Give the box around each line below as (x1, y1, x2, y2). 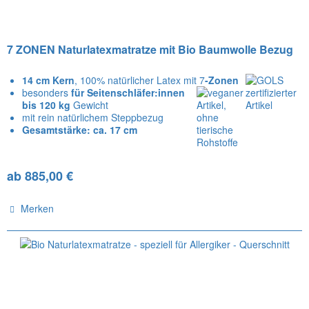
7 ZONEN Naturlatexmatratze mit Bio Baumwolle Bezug (7, 41, 294, 58)
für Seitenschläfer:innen (71, 86, 186, 100)
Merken (21, 201, 54, 216)
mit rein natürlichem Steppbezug (22, 110, 164, 125)
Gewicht (70, 98, 109, 112)
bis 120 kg (22, 98, 71, 112)
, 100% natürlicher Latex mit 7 (74, 73, 206, 88)
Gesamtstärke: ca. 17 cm (22, 123, 138, 137)
